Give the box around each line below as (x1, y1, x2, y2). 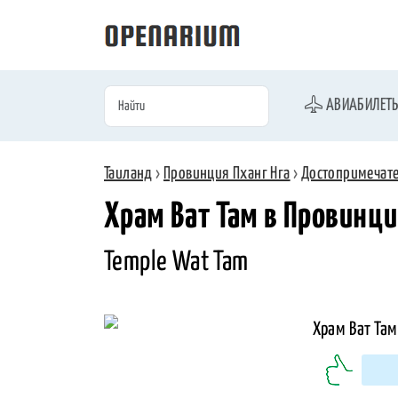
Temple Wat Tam (104, 248, 249, 275)
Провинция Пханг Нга (163, 165, 291, 183)
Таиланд (104, 165, 153, 183)
